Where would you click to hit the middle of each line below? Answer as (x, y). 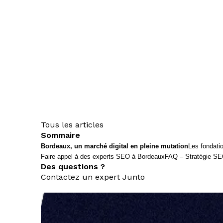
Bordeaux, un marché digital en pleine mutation (114, 146)
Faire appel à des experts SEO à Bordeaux (103, 157)
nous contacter (70, 188)
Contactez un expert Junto (93, 177)
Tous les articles (72, 125)
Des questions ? (73, 167)
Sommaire (60, 135)
